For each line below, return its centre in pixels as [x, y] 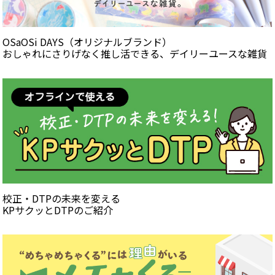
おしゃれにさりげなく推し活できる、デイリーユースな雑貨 [135, 54]
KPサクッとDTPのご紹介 [58, 210]
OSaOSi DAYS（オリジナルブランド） [87, 42]
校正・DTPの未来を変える [61, 199]
